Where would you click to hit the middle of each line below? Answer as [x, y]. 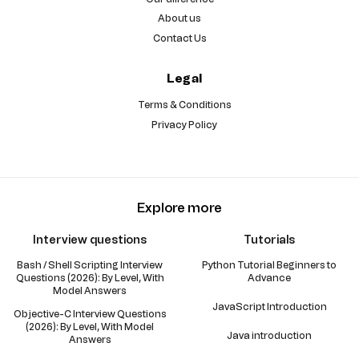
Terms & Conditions [184, 105]
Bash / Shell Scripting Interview [90, 265]
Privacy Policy [184, 125]
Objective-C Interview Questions [90, 314]
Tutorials [269, 240]
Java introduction [269, 336]
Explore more [179, 208]
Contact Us [179, 39]
